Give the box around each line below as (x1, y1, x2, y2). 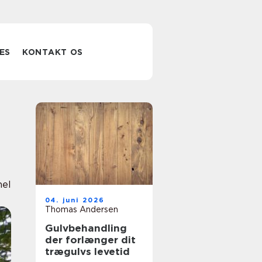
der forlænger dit (45, 234, 136, 246)
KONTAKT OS (22, 47, 84, 57)
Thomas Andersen (45, 205, 118, 214)
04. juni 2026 (45, 196, 105, 204)
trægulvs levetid (45, 246, 130, 257)
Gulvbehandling (45, 222, 127, 234)
